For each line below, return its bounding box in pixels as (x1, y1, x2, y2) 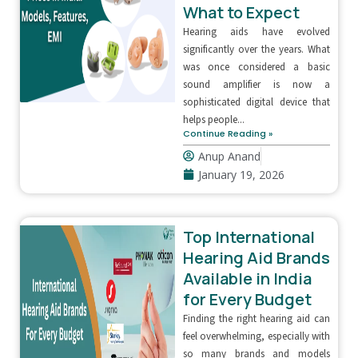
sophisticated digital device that (182, 94, 330, 109)
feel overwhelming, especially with (182, 328, 330, 344)
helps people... (182, 112, 245, 127)
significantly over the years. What (182, 42, 330, 57)
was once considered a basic (182, 59, 330, 74)
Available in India (182, 267, 312, 289)
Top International (182, 225, 315, 248)
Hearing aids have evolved (182, 24, 330, 39)
